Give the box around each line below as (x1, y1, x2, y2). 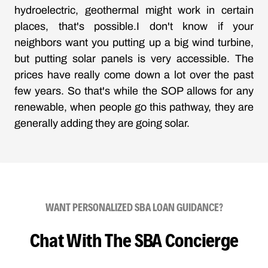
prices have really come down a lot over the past (14, 69, 254, 81)
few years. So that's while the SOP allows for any (14, 85, 254, 98)
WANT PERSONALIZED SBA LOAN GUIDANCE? (45, 200, 223, 214)
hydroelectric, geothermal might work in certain (14, 4, 254, 17)
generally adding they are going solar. (14, 117, 190, 130)
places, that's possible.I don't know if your (14, 20, 254, 33)
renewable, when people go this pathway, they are (14, 101, 254, 114)
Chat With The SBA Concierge (29, 228, 239, 251)
